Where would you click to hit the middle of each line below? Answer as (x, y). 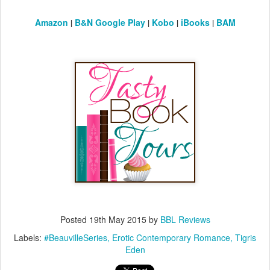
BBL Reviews (185, 220)
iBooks (195, 23)
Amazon (51, 23)
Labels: (29, 238)
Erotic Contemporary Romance (171, 238)
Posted (74, 220)
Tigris (246, 238)
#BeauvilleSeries (76, 238)
